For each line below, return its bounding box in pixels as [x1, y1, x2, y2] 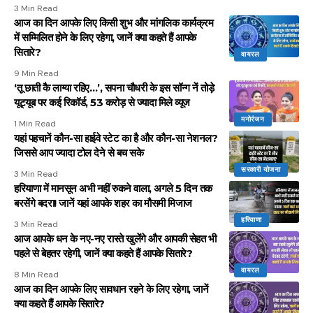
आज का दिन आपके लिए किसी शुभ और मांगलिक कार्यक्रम [14, 15, 213, 29]
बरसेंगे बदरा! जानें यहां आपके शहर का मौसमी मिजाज [14, 196, 192, 210]
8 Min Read [14, 268, 59, 280]
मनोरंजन [241, 114, 265, 124]
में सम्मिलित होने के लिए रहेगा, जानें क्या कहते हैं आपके [14, 30, 196, 44]
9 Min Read [14, 67, 59, 79]
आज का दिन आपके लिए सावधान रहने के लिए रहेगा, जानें [14, 282, 208, 296]
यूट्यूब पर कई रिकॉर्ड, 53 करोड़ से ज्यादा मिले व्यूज [14, 95, 190, 109]
